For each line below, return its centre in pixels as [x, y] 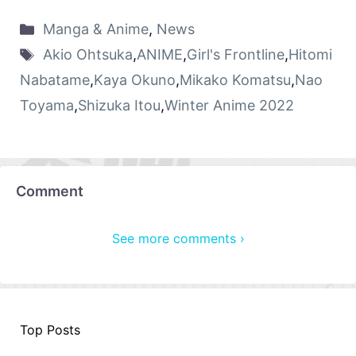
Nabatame [55, 80]
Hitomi [310, 55]
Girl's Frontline [235, 55]
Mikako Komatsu [235, 80]
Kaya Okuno [135, 80]
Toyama [47, 106]
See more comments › [178, 239]
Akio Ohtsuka [87, 55]
